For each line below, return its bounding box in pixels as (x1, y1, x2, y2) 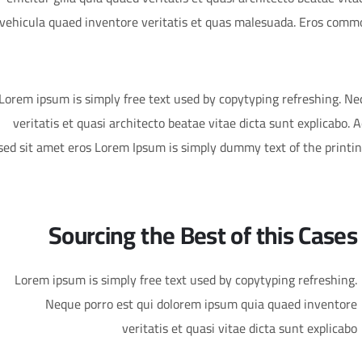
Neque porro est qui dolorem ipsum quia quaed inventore (45, 292, 358, 316)
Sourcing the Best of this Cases (48, 213, 358, 258)
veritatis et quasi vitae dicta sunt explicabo (122, 316, 358, 340)
